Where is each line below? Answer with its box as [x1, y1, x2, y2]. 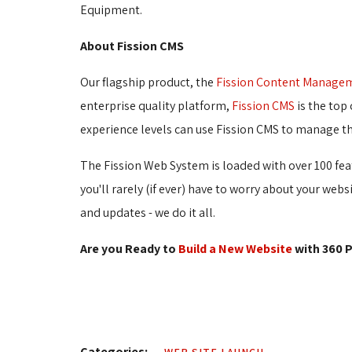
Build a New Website [178, 240, 292, 258]
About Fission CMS [80, 38, 184, 55]
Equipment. [80, 2, 142, 19]
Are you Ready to [80, 240, 178, 258]
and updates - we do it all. [80, 204, 215, 222]
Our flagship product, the [80, 74, 216, 91]
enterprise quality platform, [80, 97, 232, 115]
